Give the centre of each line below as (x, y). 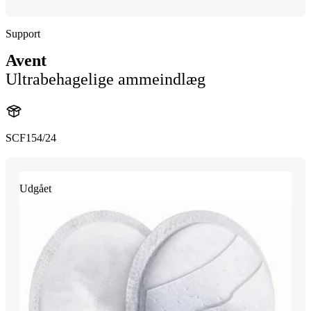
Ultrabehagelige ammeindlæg (106, 79)
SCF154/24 (31, 137)
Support (23, 34)
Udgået (35, 188)
